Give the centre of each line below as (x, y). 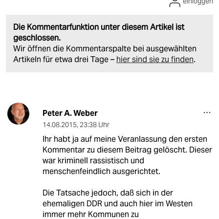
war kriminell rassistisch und (93, 161)
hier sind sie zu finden (155, 60)
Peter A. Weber (70, 113)
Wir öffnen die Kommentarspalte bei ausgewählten (105, 49)
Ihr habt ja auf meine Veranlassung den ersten (125, 139)
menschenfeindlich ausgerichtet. (101, 172)
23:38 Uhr (94, 125)
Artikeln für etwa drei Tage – (65, 60)
